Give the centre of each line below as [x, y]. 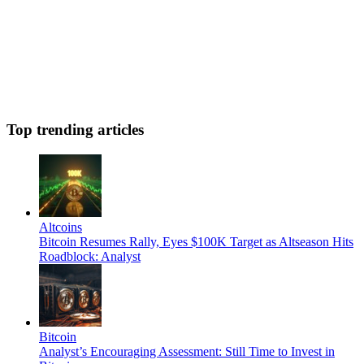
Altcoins [61, 227]
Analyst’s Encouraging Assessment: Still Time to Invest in [187, 352]
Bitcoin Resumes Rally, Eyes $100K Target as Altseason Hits [196, 242]
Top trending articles [75, 130]
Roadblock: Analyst [90, 257]
